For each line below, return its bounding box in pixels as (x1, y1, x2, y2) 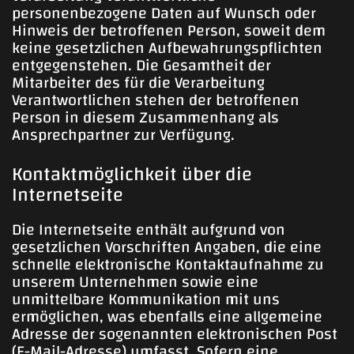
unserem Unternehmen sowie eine (12, 266, 258, 296)
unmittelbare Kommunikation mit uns (12, 284, 280, 314)
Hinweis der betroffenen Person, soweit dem (12, 16, 326, 46)
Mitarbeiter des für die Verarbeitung (12, 68, 265, 98)
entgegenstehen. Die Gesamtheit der (12, 51, 271, 81)
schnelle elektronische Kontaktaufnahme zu (12, 249, 324, 279)
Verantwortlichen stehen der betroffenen (12, 85, 299, 115)
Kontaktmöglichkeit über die (12, 157, 252, 193)
